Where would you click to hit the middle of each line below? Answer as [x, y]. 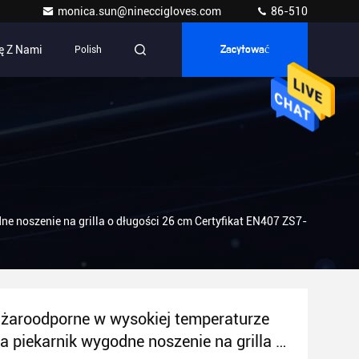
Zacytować [245, 50]
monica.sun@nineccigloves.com [141, 11]
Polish [88, 50]
